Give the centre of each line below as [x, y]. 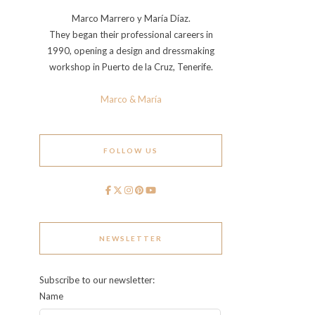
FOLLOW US [131, 150]
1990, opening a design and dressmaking [131, 51]
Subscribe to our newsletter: [97, 280]
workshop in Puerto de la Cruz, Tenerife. [131, 67]
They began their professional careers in [131, 34]
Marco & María [131, 99]
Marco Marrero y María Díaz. [131, 18]
